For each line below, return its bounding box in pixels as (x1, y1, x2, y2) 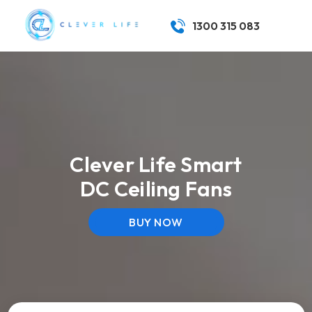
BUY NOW (129, 214, 183, 229)
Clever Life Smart (70, 150, 242, 178)
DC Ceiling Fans (80, 175, 232, 202)
